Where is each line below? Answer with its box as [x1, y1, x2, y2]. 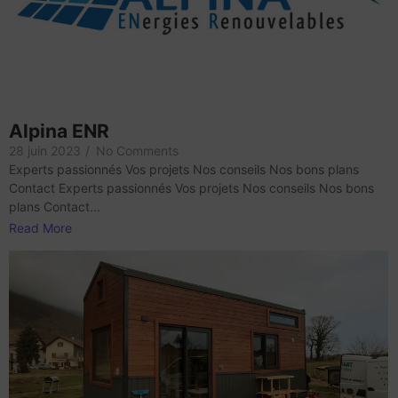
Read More [9, 220, 72, 236]
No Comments [96, 143, 179, 159]
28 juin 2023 [9, 143, 81, 159]
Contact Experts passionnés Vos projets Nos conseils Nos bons [9, 180, 374, 196]
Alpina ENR [9, 120, 109, 143]
